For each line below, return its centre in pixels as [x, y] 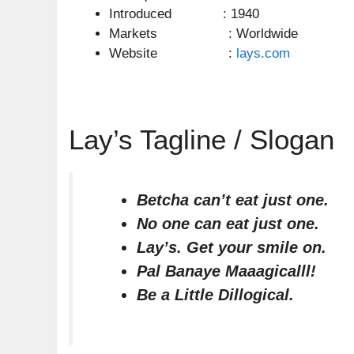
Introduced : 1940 [184, 13]
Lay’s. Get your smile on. [232, 247]
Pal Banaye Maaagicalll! [229, 271]
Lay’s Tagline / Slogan [201, 139]
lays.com [263, 53]
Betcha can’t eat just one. [233, 200]
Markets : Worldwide [203, 33]
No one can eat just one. [228, 223]
